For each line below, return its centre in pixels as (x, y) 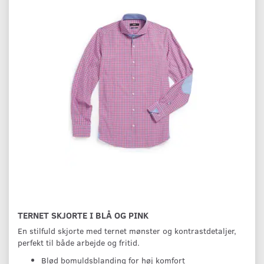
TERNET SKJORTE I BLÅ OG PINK (83, 215)
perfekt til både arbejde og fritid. (79, 243)
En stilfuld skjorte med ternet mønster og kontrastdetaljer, (127, 231)
